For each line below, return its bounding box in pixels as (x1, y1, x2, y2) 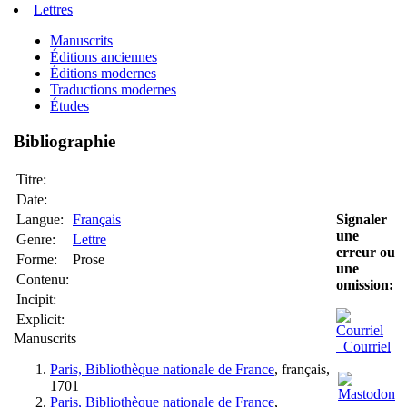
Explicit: (16, 311, 65, 327)
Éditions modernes (50, 65, 156, 82)
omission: (336, 277, 393, 293)
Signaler (336, 212, 387, 227)
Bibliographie (14, 132, 115, 152)
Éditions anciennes (50, 49, 157, 65)
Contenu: (16, 271, 69, 287)
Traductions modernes (50, 82, 176, 98)
